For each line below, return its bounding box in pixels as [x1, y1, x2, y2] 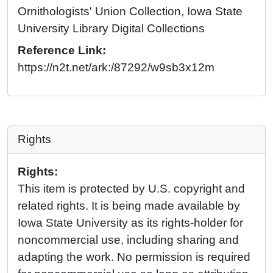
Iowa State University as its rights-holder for [18, 216, 243, 229]
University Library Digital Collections [18, 21, 205, 35]
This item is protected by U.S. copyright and [18, 182, 245, 195]
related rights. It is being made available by [18, 199, 240, 212]
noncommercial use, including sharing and [18, 233, 239, 246]
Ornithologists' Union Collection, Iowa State [18, 4, 243, 18]
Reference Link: [18, 43, 106, 57]
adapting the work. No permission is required [18, 250, 250, 263]
